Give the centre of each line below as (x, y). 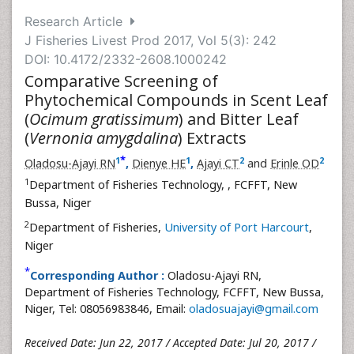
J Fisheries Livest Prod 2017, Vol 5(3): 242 (151, 40)
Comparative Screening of (121, 81)
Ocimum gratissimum (104, 119)
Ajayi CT (218, 163)
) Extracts (212, 138)
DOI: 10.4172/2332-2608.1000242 (126, 59)
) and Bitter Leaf (239, 119)
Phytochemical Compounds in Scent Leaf (176, 100)
